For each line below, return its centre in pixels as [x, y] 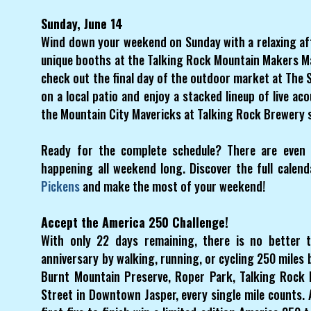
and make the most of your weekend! [173, 186]
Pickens [61, 186]
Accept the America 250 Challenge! [135, 222]
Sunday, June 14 [82, 23]
